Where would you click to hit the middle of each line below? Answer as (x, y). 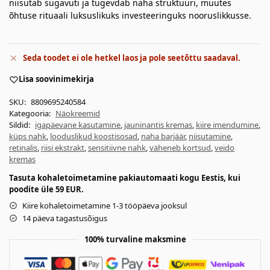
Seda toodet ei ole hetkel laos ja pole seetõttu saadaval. (132, 58)
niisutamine (210, 136)
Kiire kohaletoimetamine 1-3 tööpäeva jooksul (105, 205)
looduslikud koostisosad (94, 136)
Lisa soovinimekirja (56, 79)
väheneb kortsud (180, 147)
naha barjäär (163, 136)
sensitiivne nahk (117, 147)
